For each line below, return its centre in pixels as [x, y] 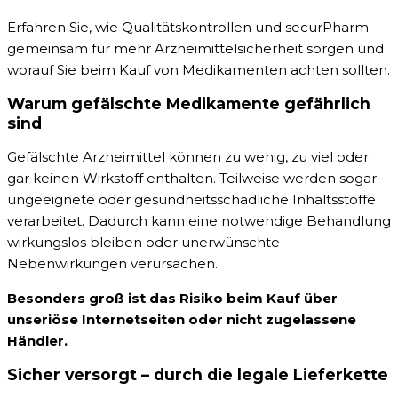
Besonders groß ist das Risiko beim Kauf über [172, 298]
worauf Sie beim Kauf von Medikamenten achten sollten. [199, 70]
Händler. [37, 341]
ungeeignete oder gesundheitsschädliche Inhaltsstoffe [191, 200]
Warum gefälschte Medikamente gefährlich [189, 104]
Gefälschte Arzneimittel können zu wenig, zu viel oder [188, 157]
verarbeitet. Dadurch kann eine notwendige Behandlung [199, 221]
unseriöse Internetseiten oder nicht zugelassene [182, 320]
